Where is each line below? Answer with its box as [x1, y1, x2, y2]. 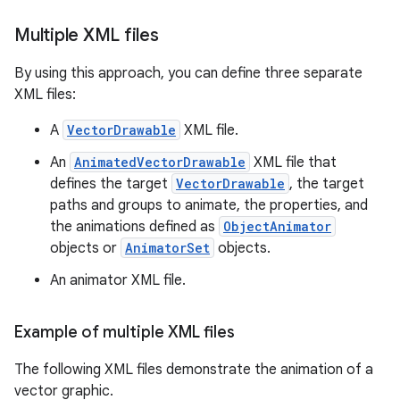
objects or [50, 239, 121, 257]
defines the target [50, 175, 171, 193]
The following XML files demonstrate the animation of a [14, 361, 373, 379]
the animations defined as [50, 218, 219, 236]
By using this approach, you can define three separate [14, 64, 362, 82]
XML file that [250, 154, 337, 171]
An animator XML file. [50, 271, 186, 289]
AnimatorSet [125, 239, 210, 256]
